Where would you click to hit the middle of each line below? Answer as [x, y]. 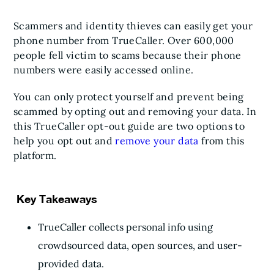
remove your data [157, 141]
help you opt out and [65, 141]
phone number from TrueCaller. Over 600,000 [124, 40]
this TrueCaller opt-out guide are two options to [129, 126]
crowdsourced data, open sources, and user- [140, 245]
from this [221, 141]
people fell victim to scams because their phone [128, 55]
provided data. [71, 264]
